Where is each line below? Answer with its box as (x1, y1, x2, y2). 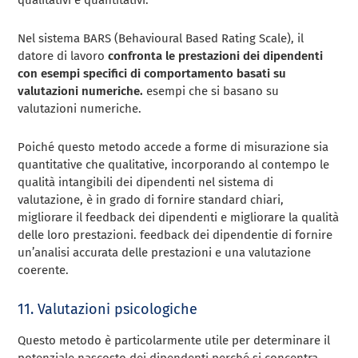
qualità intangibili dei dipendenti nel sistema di (18, 174, 274, 189)
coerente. (18, 262, 70, 277)
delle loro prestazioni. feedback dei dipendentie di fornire (18, 227, 333, 242)
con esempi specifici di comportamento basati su (18, 66, 287, 81)
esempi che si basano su (146, 83, 280, 98)
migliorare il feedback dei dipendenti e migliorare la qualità (18, 209, 340, 225)
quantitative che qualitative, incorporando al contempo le (18, 157, 330, 172)
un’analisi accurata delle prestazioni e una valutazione (18, 245, 312, 260)
